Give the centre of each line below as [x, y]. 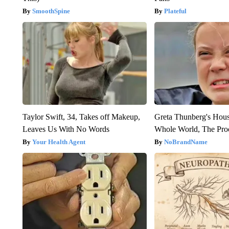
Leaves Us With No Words [66, 129]
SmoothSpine [51, 11]
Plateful [176, 11]
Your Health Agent [59, 142]
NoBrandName [186, 142]
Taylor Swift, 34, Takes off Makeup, [81, 117]
